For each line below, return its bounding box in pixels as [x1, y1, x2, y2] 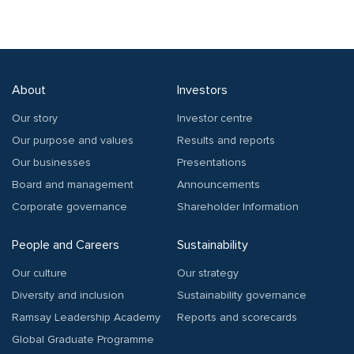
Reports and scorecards [177, 311, 297, 325]
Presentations [177, 156, 247, 170]
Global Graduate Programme [12, 333, 154, 347]
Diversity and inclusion [12, 288, 124, 303]
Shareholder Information [177, 200, 299, 214]
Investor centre [177, 111, 253, 126]
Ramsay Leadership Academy [12, 311, 160, 325]
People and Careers [12, 237, 119, 254]
